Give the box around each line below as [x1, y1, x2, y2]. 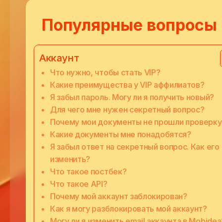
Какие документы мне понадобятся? [50, 129, 191, 139]
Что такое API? [50, 179, 108, 189]
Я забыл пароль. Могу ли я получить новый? [50, 92, 214, 102]
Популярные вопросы [42, 15, 217, 35]
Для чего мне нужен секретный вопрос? [50, 105, 205, 114]
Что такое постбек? [50, 166, 127, 176]
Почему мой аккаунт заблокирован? [50, 191, 187, 201]
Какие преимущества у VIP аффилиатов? [50, 80, 205, 90]
